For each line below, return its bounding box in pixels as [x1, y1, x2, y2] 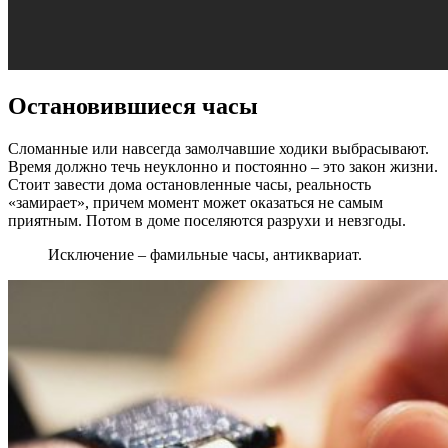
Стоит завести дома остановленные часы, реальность [8, 176, 371, 194]
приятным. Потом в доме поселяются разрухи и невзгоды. [8, 212, 406, 230]
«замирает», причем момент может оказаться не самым [8, 194, 383, 212]
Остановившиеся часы [8, 93, 258, 120]
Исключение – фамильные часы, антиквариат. [48, 246, 362, 264]
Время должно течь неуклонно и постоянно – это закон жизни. [8, 158, 438, 176]
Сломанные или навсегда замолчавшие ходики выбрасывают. [8, 140, 429, 158]
